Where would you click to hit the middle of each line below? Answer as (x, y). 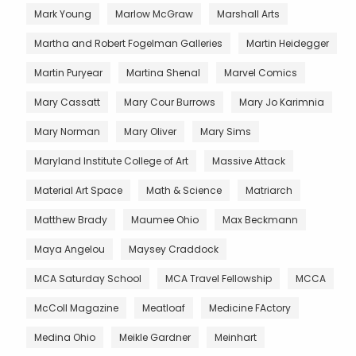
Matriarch (269, 190)
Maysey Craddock (174, 249)
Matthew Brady (71, 219)
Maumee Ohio (165, 219)
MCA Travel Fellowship (219, 278)
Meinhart (236, 337)
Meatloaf (164, 308)
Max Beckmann (260, 219)
